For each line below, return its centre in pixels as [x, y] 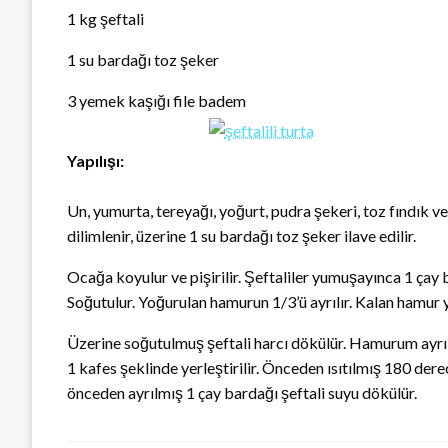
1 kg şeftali [105, 19]
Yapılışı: [95, 161]
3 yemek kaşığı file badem [156, 101]
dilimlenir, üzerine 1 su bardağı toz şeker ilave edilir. [241, 236]
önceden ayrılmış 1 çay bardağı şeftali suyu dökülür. [242, 393]
